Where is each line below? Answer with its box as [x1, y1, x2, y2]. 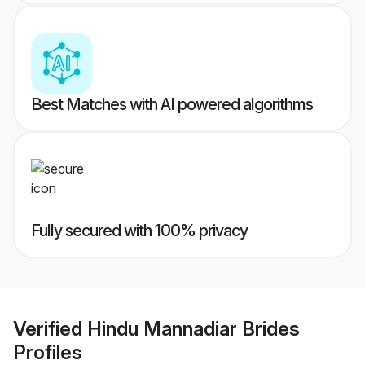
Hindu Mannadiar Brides [87, 316, 300, 341]
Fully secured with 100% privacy [31, 221, 248, 241]
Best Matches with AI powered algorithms [31, 95, 313, 115]
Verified [13, 316, 87, 341]
